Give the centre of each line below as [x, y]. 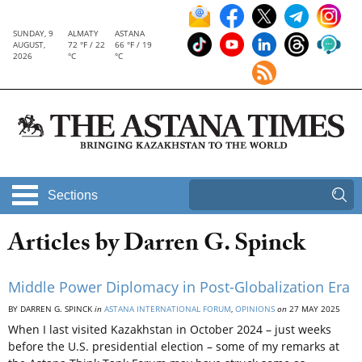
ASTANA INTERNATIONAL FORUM [168, 309]
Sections [73, 196]
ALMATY [83, 33]
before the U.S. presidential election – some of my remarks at [174, 347]
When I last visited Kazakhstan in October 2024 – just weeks [170, 330]
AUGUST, [29, 44]
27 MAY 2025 [314, 309]
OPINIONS [255, 309]
